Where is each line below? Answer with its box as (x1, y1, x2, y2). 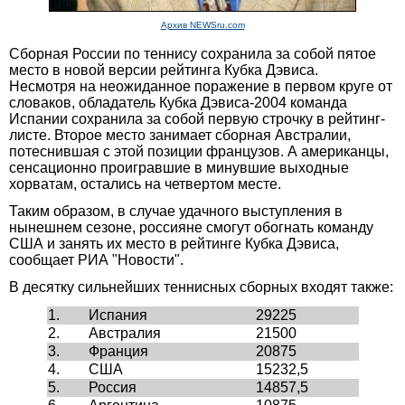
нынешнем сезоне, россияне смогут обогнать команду (9, 219, 373, 235)
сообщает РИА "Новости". (9, 251, 184, 268)
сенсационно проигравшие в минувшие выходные (9, 159, 349, 175)
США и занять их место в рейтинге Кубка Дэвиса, (9, 235, 339, 251)
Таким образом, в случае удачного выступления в (9, 202, 343, 219)
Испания (88, 306, 147, 323)
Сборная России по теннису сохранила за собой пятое (9, 45, 376, 61)
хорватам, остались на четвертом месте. (9, 175, 281, 192)
